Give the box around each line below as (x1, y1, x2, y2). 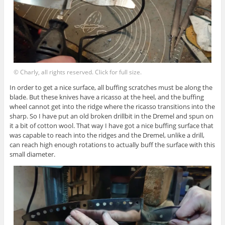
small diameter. (9, 149, 55, 159)
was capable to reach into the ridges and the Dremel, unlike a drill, (9, 130, 204, 140)
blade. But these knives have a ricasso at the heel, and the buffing (9, 92, 204, 101)
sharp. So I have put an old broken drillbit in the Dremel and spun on (9, 111, 213, 121)
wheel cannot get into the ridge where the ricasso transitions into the (9, 101, 215, 111)
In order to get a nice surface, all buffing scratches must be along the (9, 82, 212, 92)
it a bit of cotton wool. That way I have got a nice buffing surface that (9, 121, 213, 130)
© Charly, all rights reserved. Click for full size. (14, 67, 142, 76)
